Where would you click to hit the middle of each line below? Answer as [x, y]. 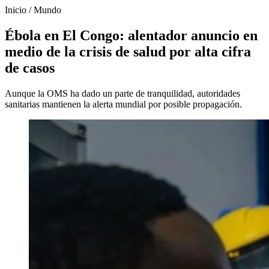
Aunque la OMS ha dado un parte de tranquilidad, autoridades [122, 93]
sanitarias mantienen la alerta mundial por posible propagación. [123, 104]
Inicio [16, 10]
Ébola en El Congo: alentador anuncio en [131, 35]
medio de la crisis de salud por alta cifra [128, 51]
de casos [30, 68]
